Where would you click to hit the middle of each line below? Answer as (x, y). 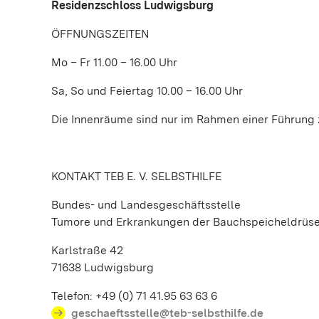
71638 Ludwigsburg (103, 267)
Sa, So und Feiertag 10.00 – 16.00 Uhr (147, 91)
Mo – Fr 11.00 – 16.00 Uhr (114, 62)
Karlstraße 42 (87, 250)
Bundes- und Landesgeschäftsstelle (146, 205)
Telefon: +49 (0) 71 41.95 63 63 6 (134, 296)
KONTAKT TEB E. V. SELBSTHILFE (136, 176)
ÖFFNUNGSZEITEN (100, 34)
